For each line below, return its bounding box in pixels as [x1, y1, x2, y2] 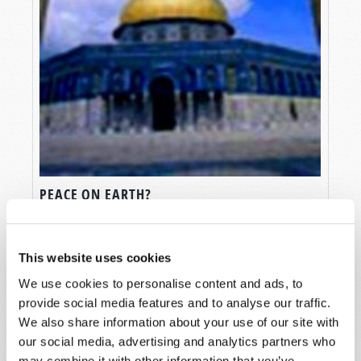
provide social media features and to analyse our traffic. [19, 295, 331, 309]
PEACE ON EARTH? [39, 184, 151, 205]
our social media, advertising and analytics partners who [19, 334, 335, 348]
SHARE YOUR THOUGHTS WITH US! [48, 337, 259, 358]
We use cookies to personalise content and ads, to [19, 276, 303, 290]
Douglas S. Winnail [73, 210, 167, 229]
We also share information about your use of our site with [19, 314, 339, 329]
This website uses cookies [19, 251, 172, 265]
